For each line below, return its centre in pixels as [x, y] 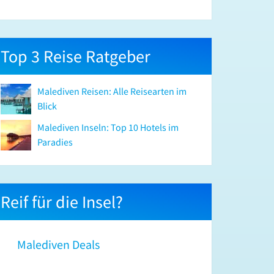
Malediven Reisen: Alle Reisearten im [112, 91]
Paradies [55, 142]
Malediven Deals [58, 245]
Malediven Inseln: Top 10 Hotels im [108, 128]
